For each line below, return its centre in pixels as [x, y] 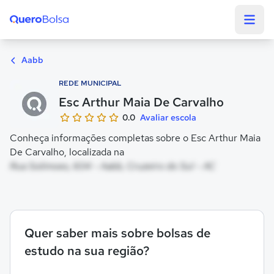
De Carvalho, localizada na [67, 152]
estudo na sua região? [87, 251]
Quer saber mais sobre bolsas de [117, 233]
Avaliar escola [168, 117]
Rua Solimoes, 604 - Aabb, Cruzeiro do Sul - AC [113, 166]
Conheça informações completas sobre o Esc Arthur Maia [135, 138]
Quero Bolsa [36, 36]
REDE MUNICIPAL [90, 83]
